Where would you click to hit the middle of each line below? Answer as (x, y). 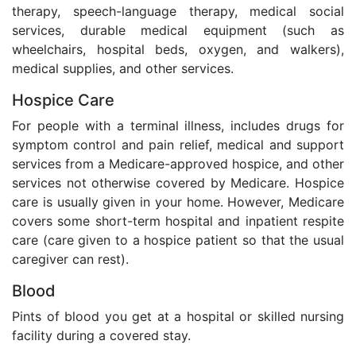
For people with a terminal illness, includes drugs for (178, 126)
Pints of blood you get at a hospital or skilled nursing (178, 316)
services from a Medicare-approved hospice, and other (178, 164)
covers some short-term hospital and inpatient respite (178, 221)
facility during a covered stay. (101, 335)
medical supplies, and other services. (123, 68)
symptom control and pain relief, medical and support (178, 145)
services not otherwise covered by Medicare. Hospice (178, 183)
